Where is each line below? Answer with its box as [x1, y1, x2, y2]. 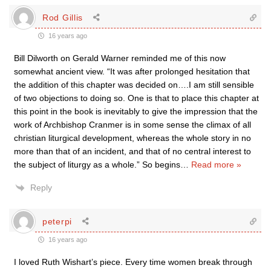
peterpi [42, 216, 72, 226]
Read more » [191, 160, 241, 169]
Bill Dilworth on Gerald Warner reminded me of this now [14, 53, 226, 63]
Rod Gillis [42, 12, 83, 22]
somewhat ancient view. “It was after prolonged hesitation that [14, 67, 250, 76]
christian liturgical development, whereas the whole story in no [14, 133, 251, 143]
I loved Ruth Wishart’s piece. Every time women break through [14, 257, 252, 267]
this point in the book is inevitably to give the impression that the [14, 106, 258, 116]
